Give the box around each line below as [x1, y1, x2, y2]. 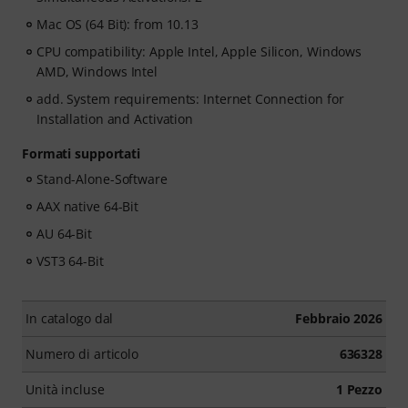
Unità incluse [25, 381, 105, 398]
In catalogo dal [25, 310, 114, 327]
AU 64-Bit [36, 225, 93, 242]
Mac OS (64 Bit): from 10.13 [36, 15, 199, 33]
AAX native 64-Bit [36, 198, 139, 215]
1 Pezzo [335, 381, 382, 398]
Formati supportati [22, 145, 141, 162]
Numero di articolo [25, 345, 139, 362]
